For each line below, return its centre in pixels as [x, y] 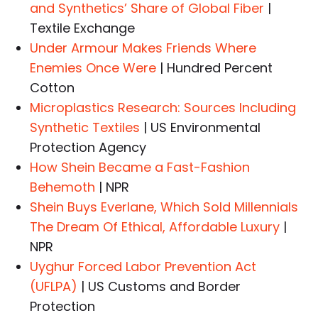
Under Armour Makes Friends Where [143, 48]
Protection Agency [88, 148]
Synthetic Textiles [85, 128]
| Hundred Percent [215, 68]
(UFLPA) [54, 287]
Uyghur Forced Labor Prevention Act [143, 267]
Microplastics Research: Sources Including [163, 108]
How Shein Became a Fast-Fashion [140, 168]
